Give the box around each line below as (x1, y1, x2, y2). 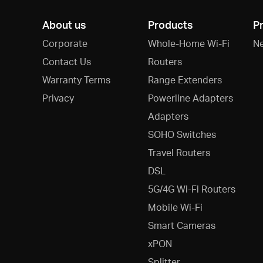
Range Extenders (147, 73, 222, 86)
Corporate (42, 37, 87, 50)
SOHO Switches (147, 128, 216, 141)
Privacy (42, 92, 74, 104)
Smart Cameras (147, 219, 215, 232)
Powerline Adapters (147, 92, 233, 104)
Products (147, 18, 193, 32)
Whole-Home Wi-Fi (147, 37, 230, 50)
